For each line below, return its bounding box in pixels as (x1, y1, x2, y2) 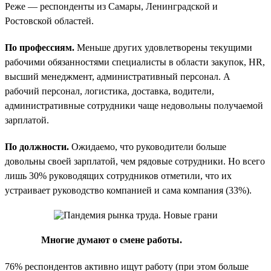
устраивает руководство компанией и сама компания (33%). (5, 184, 252, 195)
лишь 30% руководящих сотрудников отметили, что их (5, 170, 232, 181)
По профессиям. (5, 42, 74, 53)
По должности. (5, 141, 69, 152)
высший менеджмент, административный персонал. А (5, 71, 230, 82)
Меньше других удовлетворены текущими (74, 42, 252, 53)
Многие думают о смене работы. (41, 234, 182, 245)
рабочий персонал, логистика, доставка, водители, (5, 85, 214, 96)
